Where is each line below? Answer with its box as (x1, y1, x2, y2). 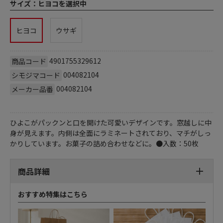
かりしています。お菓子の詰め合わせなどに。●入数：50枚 (9, 138, 199, 148)
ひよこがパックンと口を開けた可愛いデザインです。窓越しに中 (9, 117, 212, 127)
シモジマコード (11, 70, 60, 80)
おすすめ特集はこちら (17, 189, 88, 199)
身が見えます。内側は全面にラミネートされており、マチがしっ (9, 127, 211, 138)
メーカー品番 (11, 84, 53, 94)
